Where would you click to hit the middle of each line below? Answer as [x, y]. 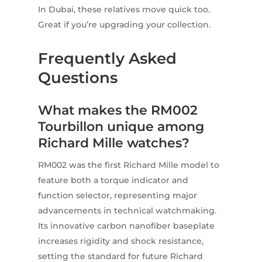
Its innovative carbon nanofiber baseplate [126, 226]
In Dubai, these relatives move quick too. [124, 10]
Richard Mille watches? [113, 143]
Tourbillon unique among [121, 127]
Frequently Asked [107, 59]
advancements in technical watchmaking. [127, 211]
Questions [77, 78]
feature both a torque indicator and [113, 180]
